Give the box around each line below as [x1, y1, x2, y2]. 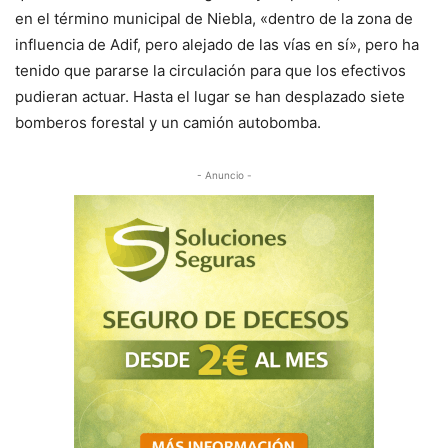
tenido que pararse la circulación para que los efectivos [15, 61, 406, 80]
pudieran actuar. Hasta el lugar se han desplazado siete [15, 87, 405, 106]
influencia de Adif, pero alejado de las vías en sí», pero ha [15, 35, 419, 54]
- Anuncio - [196, 169, 252, 181]
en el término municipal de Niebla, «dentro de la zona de [15, 9, 413, 28]
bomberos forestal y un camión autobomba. [15, 113, 321, 132]
